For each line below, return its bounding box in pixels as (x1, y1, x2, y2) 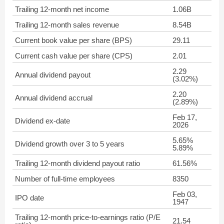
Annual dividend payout (15, 70, 90, 79)
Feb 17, (172, 113, 197, 121)
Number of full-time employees (15, 174, 115, 183)
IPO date (15, 193, 44, 202)
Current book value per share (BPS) (15, 36, 132, 44)
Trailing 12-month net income (15, 5, 109, 13)
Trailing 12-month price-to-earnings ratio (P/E (15, 213, 160, 221)
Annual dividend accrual (15, 93, 92, 102)
